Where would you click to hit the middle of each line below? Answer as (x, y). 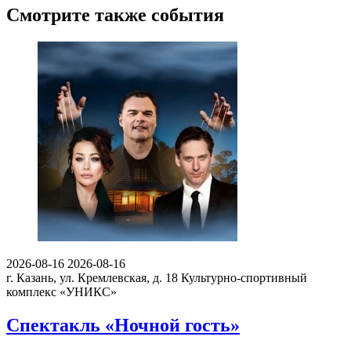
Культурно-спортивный (244, 278)
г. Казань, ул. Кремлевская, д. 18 (92, 278)
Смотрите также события (115, 15)
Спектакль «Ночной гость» (123, 326)
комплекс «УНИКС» (62, 292)
